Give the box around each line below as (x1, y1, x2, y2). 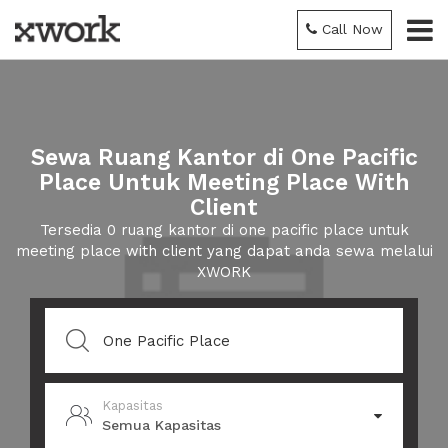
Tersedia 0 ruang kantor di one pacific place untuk (39, 221, 409, 239)
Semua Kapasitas (102, 416, 221, 433)
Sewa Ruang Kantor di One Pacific (30, 144, 418, 171)
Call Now (322, 21, 383, 37)
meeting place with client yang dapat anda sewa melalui (15, 242, 433, 260)
